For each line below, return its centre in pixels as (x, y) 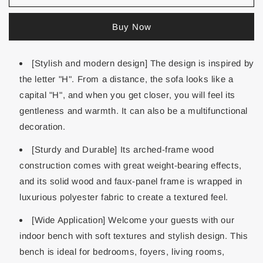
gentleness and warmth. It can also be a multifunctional (134, 111)
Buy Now (131, 26)
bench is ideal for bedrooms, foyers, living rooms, (122, 252)
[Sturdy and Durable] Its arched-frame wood (123, 149)
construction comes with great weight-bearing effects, (131, 165)
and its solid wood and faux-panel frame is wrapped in (131, 181)
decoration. (43, 127)
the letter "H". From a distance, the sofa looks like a (127, 79)
